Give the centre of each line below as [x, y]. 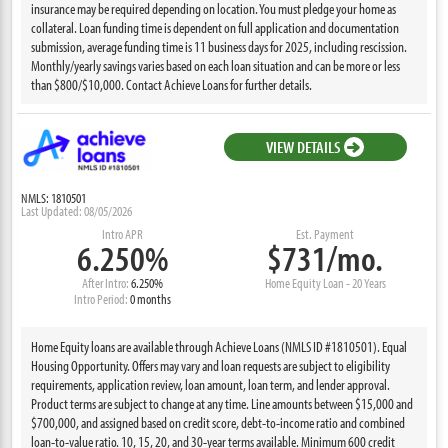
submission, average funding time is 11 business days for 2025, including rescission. [219, 46]
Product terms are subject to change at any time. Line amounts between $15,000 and [222, 403]
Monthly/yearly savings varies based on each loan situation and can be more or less [216, 65]
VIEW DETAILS [303, 146]
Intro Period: [102, 299]
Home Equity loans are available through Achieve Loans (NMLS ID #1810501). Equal [219, 346]
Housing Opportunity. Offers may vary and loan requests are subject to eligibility [211, 365]
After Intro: [107, 283]
